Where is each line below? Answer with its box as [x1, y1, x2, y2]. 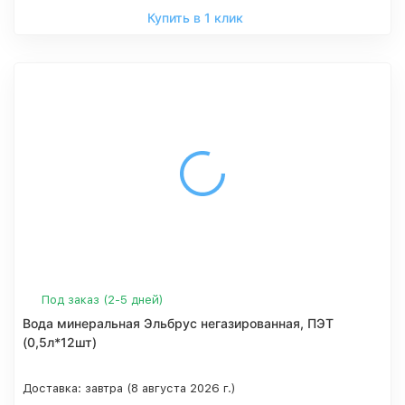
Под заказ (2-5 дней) [42, 293, 164, 306]
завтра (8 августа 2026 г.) [85, 381, 236, 395]
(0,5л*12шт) [23, 334, 97, 350]
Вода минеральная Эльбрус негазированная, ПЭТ [23, 316, 334, 331]
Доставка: [23, 381, 85, 395]
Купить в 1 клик [147, 10, 243, 25]
